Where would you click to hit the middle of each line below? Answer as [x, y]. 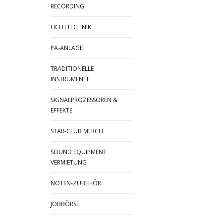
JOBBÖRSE [65, 204]
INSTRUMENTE [70, 79]
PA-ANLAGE [67, 48]
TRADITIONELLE [72, 69]
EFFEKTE [61, 110]
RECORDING [67, 6]
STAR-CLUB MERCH [77, 131]
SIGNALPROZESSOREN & [84, 100]
